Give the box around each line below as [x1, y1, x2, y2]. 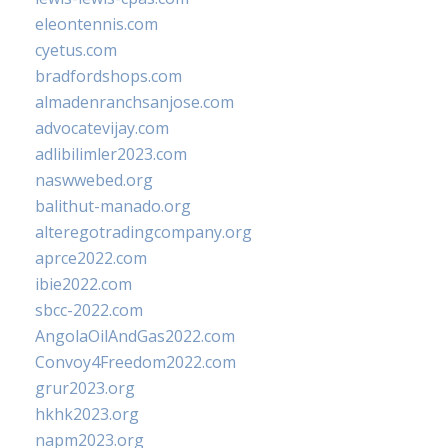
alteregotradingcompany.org [35, 221, 252, 243]
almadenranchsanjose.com [35, 91, 234, 113]
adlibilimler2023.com [35, 143, 187, 165]
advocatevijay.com [35, 117, 169, 139]
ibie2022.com [35, 273, 132, 295]
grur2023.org [35, 377, 135, 399]
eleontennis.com [35, 13, 158, 35]
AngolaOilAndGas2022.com [35, 325, 235, 347]
